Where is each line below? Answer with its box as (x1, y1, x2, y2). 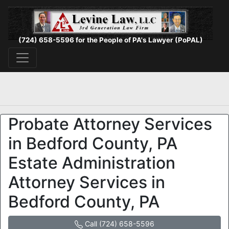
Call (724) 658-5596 (83, 219, 154, 228)
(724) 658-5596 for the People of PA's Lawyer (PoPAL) (18, 35, 203, 44)
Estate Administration (8, 153, 175, 173)
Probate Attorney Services (8, 114, 212, 134)
